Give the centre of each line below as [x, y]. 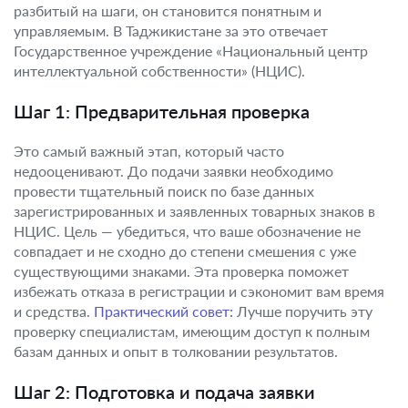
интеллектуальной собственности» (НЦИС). [159, 71]
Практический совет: [163, 311]
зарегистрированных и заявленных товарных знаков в [194, 211]
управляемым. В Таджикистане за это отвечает [171, 31]
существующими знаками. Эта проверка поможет [181, 271]
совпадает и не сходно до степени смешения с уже [185, 251]
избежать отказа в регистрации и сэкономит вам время [199, 291]
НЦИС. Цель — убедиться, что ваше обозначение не [187, 231]
